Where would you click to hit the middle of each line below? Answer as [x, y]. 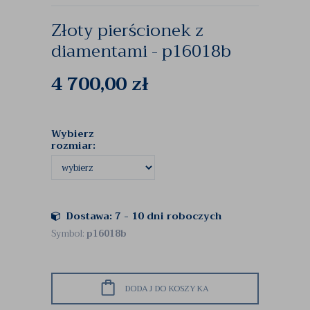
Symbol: [69, 234]
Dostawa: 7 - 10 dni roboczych [144, 216]
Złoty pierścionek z [127, 30]
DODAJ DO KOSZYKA [167, 289]
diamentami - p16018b [141, 51]
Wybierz [73, 134]
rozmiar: [75, 145]
